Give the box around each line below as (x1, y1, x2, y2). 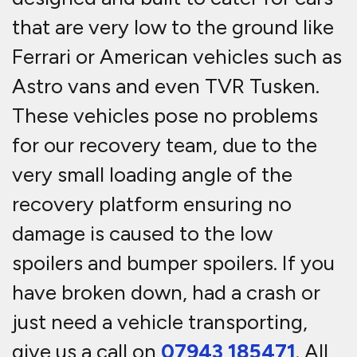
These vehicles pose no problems (12, 103, 318, 129)
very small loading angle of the (12, 162, 292, 188)
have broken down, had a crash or (12, 280, 320, 306)
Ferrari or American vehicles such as (12, 44, 342, 70)
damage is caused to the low (12, 221, 273, 247)
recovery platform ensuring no (12, 191, 292, 218)
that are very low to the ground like (12, 14, 334, 41)
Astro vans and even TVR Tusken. (12, 73, 320, 100)
